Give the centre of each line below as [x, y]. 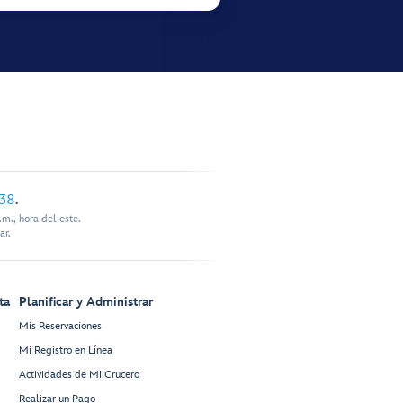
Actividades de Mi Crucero [79, 375]
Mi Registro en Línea [66, 351]
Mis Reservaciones [60, 327]
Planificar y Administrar [86, 302]
